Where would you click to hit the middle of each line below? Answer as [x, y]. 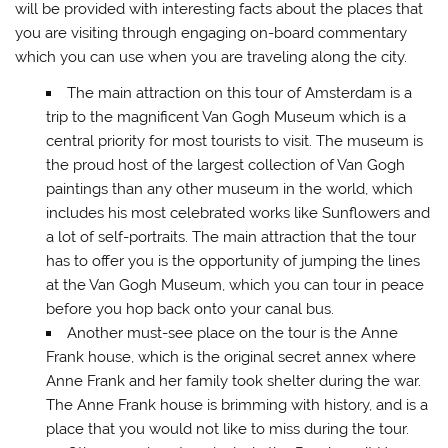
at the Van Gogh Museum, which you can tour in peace [234, 284]
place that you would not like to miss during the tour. [227, 428]
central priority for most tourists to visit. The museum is [234, 140]
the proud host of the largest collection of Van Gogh [225, 164]
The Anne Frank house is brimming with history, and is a [236, 404]
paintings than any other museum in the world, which [229, 188]
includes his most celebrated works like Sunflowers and [237, 212]
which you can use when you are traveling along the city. [211, 57]
